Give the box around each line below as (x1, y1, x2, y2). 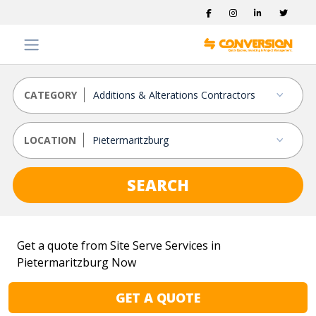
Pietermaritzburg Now (17, 254, 136, 270)
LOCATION (24, 133, 76, 147)
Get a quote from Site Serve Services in (17, 237, 221, 253)
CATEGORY (24, 87, 77, 102)
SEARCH (127, 174, 189, 195)
